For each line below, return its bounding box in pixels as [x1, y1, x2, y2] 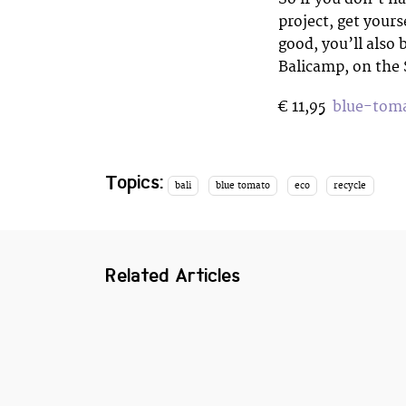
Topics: [106, 169, 164, 195]
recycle [333, 179, 367, 191]
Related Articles [106, 263, 241, 289]
